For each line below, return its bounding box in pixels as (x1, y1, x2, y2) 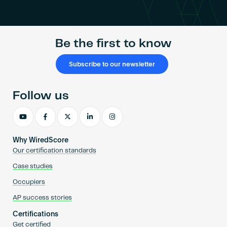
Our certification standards (12, 147, 96, 154)
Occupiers (12, 178, 45, 185)
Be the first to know (55, 38, 172, 50)
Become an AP (92, 1, 135, 7)
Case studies (12, 163, 53, 170)
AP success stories (12, 194, 72, 201)
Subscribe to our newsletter (68, 61, 155, 68)
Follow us (12, 90, 69, 102)
